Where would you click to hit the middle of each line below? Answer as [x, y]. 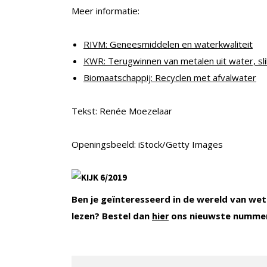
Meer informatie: [105, 10]
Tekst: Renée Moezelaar [122, 111]
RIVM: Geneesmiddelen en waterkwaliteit [168, 44]
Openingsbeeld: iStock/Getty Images [147, 144]
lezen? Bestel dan [112, 215]
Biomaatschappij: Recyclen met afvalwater [170, 77]
